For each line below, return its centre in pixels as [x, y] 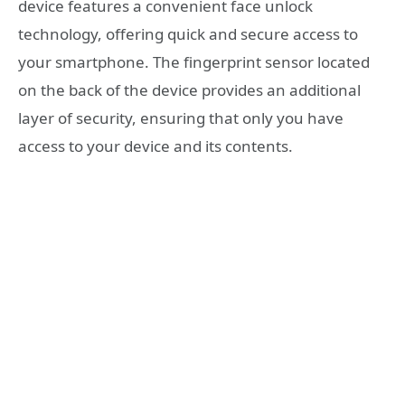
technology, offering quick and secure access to [188, 34]
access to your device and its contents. [155, 146]
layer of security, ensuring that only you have [181, 118]
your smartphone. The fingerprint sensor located [194, 62]
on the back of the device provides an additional [189, 90]
